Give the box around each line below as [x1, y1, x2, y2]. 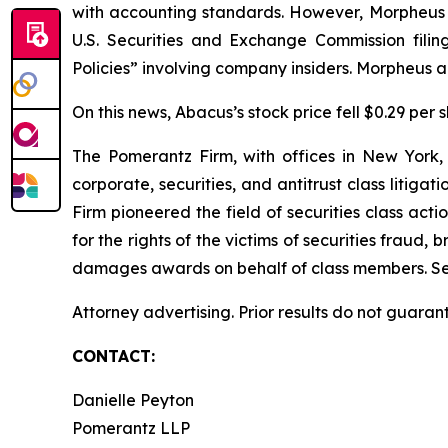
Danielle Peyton [72, 390, 194, 410]
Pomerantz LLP [72, 418, 190, 438]
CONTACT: [72, 346, 155, 366]
